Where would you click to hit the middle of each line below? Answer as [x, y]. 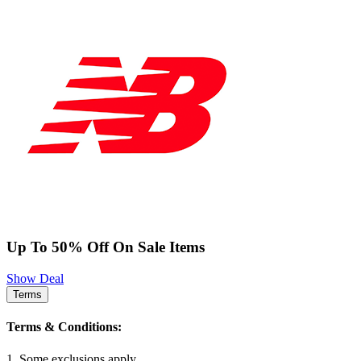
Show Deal [35, 278]
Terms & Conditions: [64, 327]
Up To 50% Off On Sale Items [106, 247]
